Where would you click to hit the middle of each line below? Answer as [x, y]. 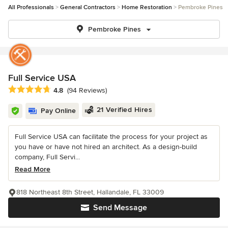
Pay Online [58, 111]
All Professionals [31, 7]
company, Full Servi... [47, 157]
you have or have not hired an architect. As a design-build [106, 147]
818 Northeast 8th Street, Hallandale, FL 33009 [90, 192]
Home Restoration [147, 7]
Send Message [120, 208]
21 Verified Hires [124, 110]
